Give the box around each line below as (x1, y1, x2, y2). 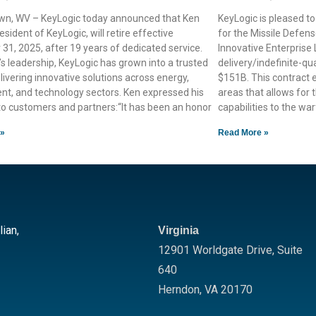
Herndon (158, 283, 200, 296)
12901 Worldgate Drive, (158, 243, 277, 257)
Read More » (217, 128, 269, 138)
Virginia (158, 224, 199, 236)
